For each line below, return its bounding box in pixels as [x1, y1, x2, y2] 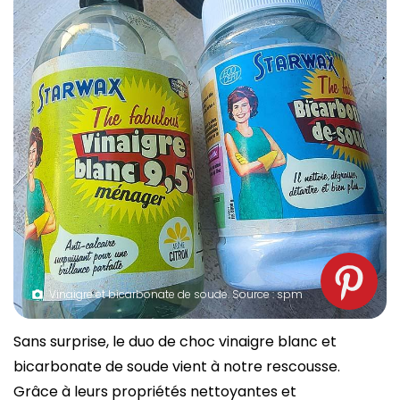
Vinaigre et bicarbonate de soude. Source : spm [49, 286, 303, 302]
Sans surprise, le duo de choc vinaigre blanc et [13, 330, 337, 352]
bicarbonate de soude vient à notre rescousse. [13, 355, 340, 377]
